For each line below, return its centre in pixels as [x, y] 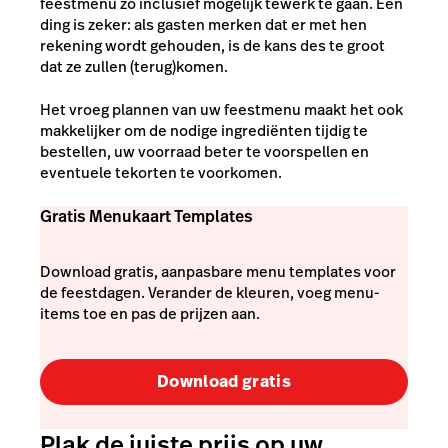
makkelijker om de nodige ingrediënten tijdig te [204, 130]
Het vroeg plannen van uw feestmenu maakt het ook [221, 109]
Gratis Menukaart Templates [146, 216]
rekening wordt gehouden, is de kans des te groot [212, 45]
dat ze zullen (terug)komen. [134, 66]
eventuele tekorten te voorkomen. [161, 172]
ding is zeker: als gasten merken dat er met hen [203, 24]
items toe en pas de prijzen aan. [150, 314]
